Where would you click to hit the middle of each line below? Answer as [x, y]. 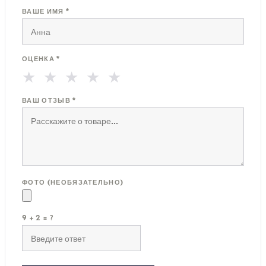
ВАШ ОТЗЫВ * [49, 100]
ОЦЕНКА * [41, 58]
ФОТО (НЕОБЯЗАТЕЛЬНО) [73, 182]
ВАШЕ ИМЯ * [46, 11]
